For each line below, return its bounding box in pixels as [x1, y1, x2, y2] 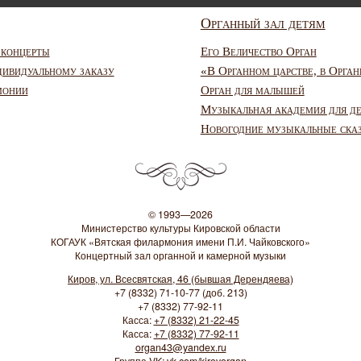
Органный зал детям [200, 15, 326, 31]
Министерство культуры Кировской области [81, 220, 280, 235]
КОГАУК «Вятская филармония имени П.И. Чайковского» [51, 234, 310, 249]
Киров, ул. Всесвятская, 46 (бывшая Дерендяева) [68, 272, 293, 287]
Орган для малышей [200, 83, 305, 97]
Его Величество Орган [200, 44, 317, 58]
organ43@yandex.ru [135, 340, 226, 355]
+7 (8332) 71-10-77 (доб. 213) [114, 285, 247, 301]
